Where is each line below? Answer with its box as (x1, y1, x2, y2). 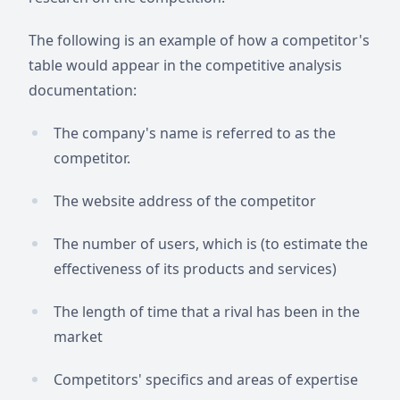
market (54, 327, 103, 346)
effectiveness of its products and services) (54, 259, 337, 279)
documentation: (29, 80, 137, 100)
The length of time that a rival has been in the (54, 302, 360, 321)
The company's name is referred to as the (54, 123, 336, 143)
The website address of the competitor (54, 191, 316, 211)
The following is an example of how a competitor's (29, 30, 370, 50)
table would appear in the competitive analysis (29, 55, 342, 75)
